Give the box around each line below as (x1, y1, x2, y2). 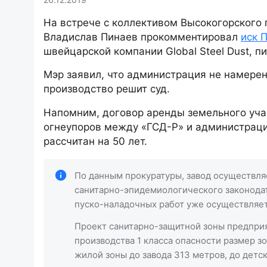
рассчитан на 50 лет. (44, 135, 147, 147)
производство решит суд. (44, 83, 170, 95)
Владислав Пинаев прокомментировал (44, 31, 241, 43)
